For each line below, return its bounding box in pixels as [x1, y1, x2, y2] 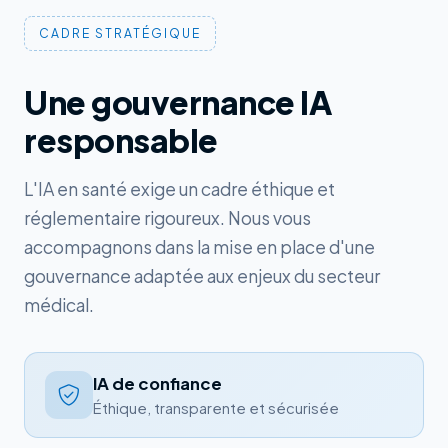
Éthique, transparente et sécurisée [93, 399, 339, 418]
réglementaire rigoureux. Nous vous [24, 207, 311, 230]
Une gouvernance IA [24, 82, 331, 123]
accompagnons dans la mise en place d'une [24, 236, 375, 259]
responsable [24, 120, 218, 161]
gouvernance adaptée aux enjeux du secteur [24, 265, 380, 288]
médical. [24, 294, 94, 317]
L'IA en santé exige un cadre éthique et [24, 178, 335, 201]
